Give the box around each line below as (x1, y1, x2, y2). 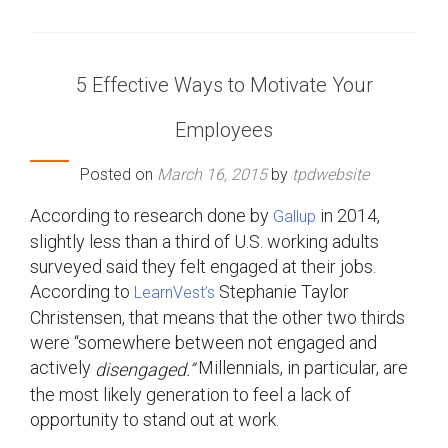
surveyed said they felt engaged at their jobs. (30, 256, 376, 277)
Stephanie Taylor (219, 281, 349, 302)
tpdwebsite (291, 165, 369, 184)
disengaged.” (95, 358, 198, 380)
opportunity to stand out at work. (30, 408, 279, 430)
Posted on (79, 165, 157, 184)
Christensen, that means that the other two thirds (30, 307, 405, 328)
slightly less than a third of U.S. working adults (30, 231, 379, 252)
